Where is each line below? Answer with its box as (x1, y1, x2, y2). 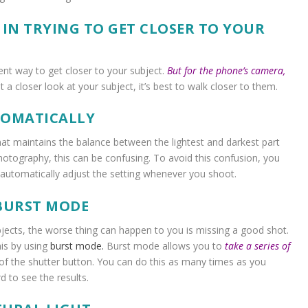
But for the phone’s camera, (166, 63, 285, 77)
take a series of (224, 239, 290, 252)
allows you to (159, 239, 225, 252)
